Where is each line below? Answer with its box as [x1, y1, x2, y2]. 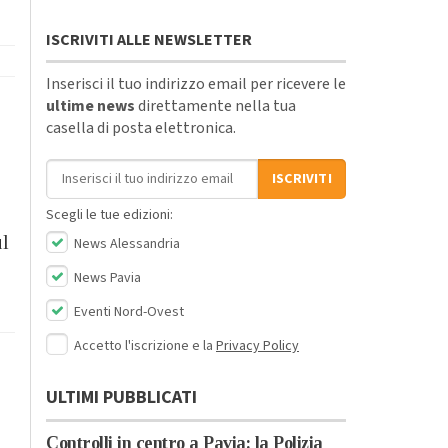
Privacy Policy [216, 335, 299, 356]
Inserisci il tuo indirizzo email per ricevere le [46, 72, 346, 95]
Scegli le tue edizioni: [46, 204, 173, 225]
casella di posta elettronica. [46, 116, 236, 139]
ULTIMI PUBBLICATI [46, 384, 197, 410]
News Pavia [71, 267, 141, 288]
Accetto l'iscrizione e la [74, 335, 216, 356]
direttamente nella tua [135, 94, 296, 117]
